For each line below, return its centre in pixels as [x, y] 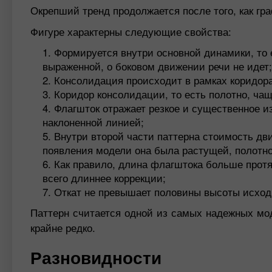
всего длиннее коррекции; [104, 177]
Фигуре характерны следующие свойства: [131, 31]
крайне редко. [63, 227]
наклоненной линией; [93, 121]
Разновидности [96, 257]
